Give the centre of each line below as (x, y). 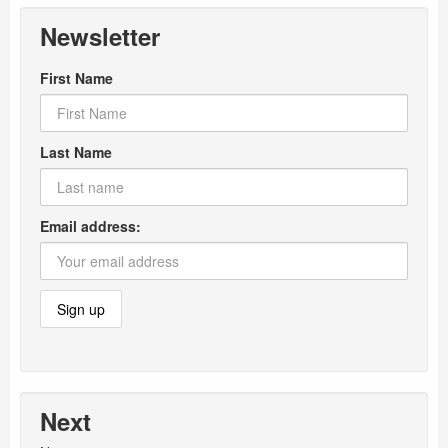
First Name (76, 77)
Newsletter (100, 35)
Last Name (76, 151)
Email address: (90, 225)
